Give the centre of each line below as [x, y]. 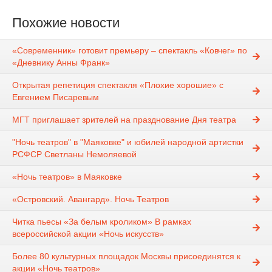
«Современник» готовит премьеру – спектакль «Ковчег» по [130, 50]
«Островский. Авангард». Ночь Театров [90, 199]
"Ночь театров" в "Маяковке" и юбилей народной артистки [128, 142]
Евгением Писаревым [56, 97]
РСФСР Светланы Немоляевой [74, 154]
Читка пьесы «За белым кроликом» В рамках [102, 221]
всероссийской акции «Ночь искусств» [88, 233]
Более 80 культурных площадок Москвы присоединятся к [126, 256]
